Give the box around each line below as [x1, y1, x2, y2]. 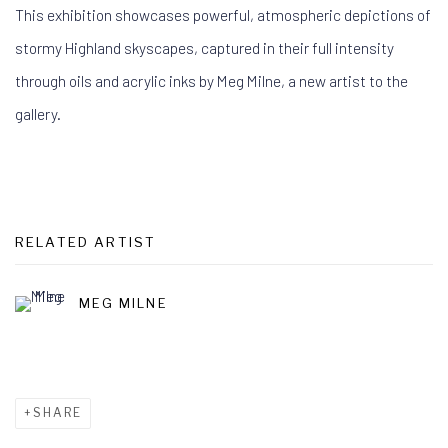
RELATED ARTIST [15, 233, 157, 250]
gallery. [15, 103, 61, 123]
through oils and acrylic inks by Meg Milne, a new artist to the [15, 70, 408, 90]
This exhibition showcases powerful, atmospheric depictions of [15, 4, 431, 24]
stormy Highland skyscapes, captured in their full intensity [15, 37, 394, 57]
